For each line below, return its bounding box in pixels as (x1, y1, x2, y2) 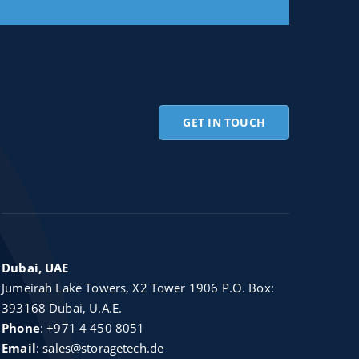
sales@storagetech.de (42, 340, 164, 357)
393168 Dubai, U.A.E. (2, 300, 123, 317)
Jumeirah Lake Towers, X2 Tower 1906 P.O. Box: (2, 280, 274, 296)
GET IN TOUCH (183, 115, 266, 131)
